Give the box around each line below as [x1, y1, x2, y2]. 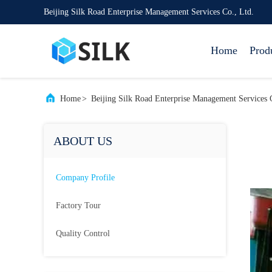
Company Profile [56, 173, 115, 182]
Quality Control [56, 229, 110, 238]
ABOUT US [53, 134, 112, 148]
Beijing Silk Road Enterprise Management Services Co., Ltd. [44, 7, 254, 16]
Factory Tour [56, 201, 101, 210]
